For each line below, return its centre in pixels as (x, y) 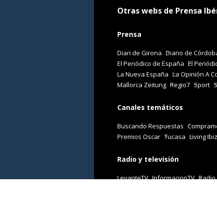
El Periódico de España (151, 64)
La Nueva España (143, 74)
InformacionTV (173, 178)
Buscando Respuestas (150, 126)
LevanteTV (133, 178)
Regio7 (180, 85)
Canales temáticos (150, 107)
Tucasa (175, 136)
